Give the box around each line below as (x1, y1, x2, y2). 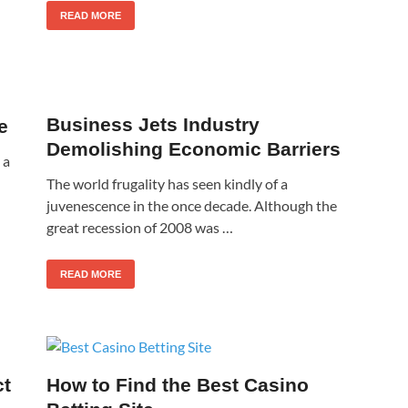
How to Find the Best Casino (46, 373, 309, 395)
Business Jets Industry (46, 113, 260, 135)
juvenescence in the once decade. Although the (46, 196, 337, 214)
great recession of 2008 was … (46, 218, 233, 236)
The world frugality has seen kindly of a (46, 174, 288, 192)
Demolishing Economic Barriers (46, 138, 341, 159)
